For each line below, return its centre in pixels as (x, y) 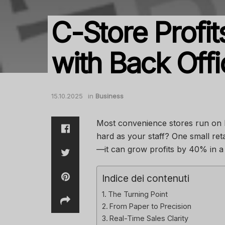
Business (109, 96)
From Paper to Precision (150, 206)
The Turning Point (138, 194)
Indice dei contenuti (146, 179)
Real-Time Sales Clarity (149, 218)
